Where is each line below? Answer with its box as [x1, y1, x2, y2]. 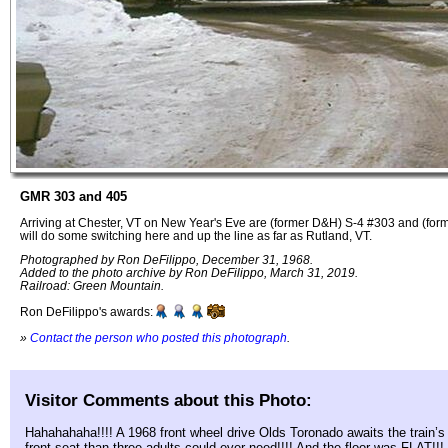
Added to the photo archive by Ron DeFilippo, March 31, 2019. [20, 266, 358, 280]
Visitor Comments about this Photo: [25, 389, 312, 410]
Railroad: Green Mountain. [20, 279, 164, 293]
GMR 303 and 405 [20, 189, 127, 204]
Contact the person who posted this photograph [30, 330, 287, 344]
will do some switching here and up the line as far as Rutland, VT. [20, 228, 372, 242]
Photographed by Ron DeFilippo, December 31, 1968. [20, 253, 313, 267]
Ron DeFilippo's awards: [20, 305, 153, 319]
